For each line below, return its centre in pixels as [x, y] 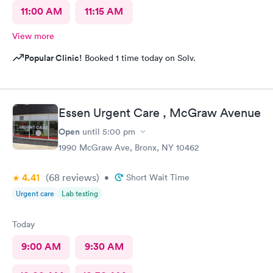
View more [33, 36]
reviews [78, 177]
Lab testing [80, 193]
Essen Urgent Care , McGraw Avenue [160, 113]
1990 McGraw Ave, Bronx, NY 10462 [129, 147]
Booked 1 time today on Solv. [139, 58]
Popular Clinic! [53, 58]
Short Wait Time [158, 177]
